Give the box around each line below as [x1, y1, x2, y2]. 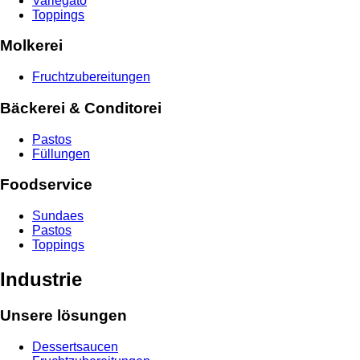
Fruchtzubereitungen [32, 70, 150, 84]
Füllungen [32, 146, 90, 161]
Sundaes [32, 208, 84, 223]
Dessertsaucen [32, 339, 118, 354]
